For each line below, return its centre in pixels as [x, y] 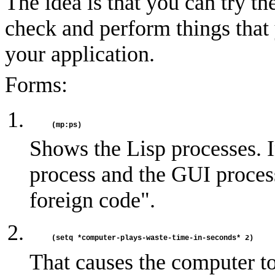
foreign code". [92, 200]
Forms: [36, 85]
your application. [80, 54]
